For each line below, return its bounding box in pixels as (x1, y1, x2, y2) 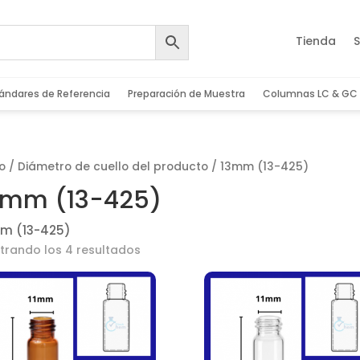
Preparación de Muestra (127, 87, 245, 101)
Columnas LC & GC (262, 87, 358, 101)
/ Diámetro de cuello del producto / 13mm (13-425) (5, 159, 309, 175)
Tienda (295, 33, 336, 50)
